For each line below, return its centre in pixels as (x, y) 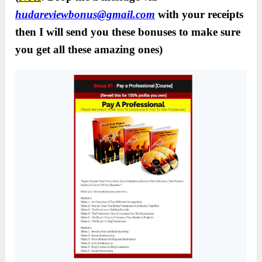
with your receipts (199, 15)
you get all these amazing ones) (89, 50)
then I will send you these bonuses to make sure (128, 32)
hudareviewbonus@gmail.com (85, 15)
